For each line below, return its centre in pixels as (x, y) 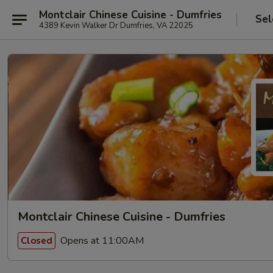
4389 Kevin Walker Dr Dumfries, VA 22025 (116, 25)
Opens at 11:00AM (101, 240)
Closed (37, 240)
